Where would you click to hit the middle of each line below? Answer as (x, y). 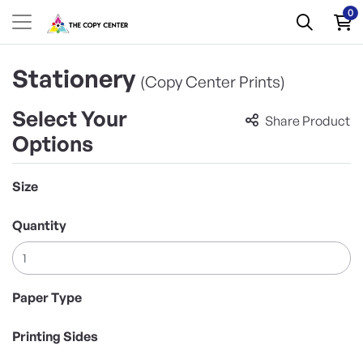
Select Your (70, 118)
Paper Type (47, 297)
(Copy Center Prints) (213, 82)
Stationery (76, 78)
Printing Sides (55, 336)
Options (53, 143)
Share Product (307, 121)
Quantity (39, 225)
